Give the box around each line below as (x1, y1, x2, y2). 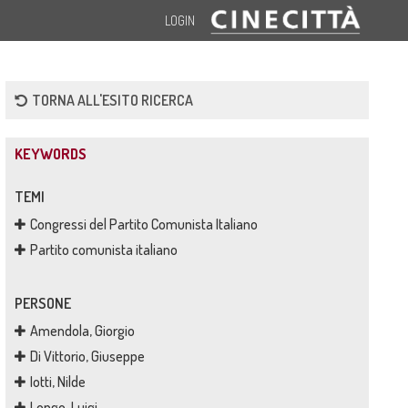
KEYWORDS (14, 145, 87, 163)
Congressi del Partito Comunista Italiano (29, 215, 258, 233)
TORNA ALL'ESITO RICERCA (31, 91, 193, 109)
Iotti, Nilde (29, 372, 86, 391)
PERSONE (14, 294, 71, 312)
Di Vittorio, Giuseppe (29, 347, 145, 365)
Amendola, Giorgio (29, 321, 135, 340)
